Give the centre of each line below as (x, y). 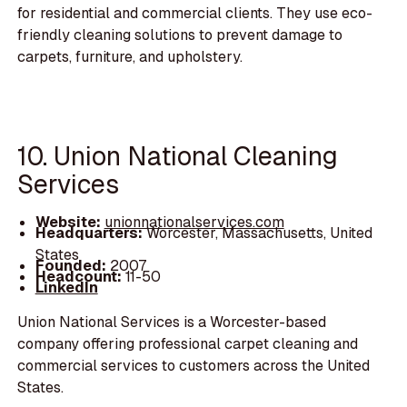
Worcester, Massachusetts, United (259, 233)
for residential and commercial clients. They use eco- (195, 13)
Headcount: (78, 277)
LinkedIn (66, 288)
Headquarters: (90, 233)
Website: (69, 222)
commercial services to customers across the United (194, 366)
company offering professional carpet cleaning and (188, 344)
